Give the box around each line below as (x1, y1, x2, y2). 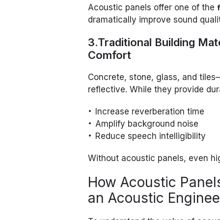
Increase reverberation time (95, 107, 205, 117)
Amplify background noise (95, 119, 199, 129)
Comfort (88, 49, 132, 62)
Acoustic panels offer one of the (88, 2, 218, 13)
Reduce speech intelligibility (95, 131, 206, 141)
